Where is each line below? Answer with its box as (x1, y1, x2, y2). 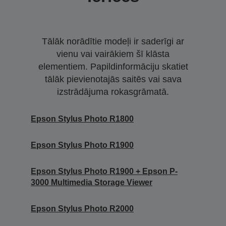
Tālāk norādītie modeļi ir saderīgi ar (42, 36, 184, 46)
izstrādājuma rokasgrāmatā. (57, 86, 169, 97)
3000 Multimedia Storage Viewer (31, 178, 152, 187)
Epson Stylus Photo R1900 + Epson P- (31, 166, 178, 176)
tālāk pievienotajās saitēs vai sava (44, 74, 182, 84)
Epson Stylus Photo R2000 (31, 204, 134, 213)
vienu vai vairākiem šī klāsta (56, 48, 169, 59)
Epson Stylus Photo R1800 (31, 114, 134, 123)
